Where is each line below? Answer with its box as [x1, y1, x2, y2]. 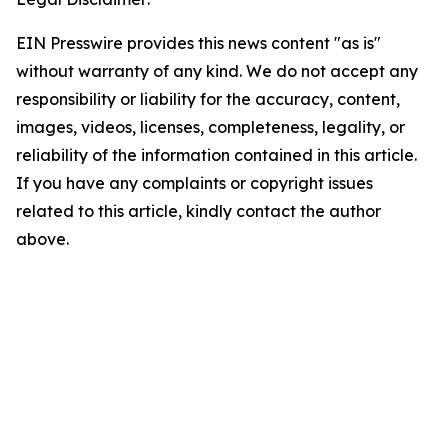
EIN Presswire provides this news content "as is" [16, 33, 381, 53]
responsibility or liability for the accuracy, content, [16, 89, 400, 109]
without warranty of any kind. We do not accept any [16, 61, 418, 81]
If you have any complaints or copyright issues [16, 173, 373, 193]
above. [16, 229, 69, 249]
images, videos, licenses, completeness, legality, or [16, 117, 405, 137]
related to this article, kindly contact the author [16, 201, 381, 221]
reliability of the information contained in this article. [16, 145, 417, 165]
